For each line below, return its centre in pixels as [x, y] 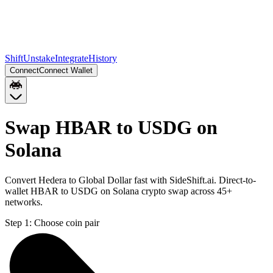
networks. [24, 202]
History [103, 58]
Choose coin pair [67, 222]
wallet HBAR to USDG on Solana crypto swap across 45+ [119, 191]
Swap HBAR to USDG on [111, 128]
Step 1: [18, 222]
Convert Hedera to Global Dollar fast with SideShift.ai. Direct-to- [130, 180]
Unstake [39, 58]
